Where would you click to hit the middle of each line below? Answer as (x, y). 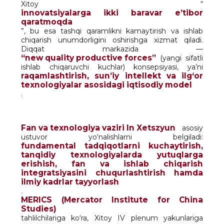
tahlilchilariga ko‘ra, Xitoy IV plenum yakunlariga (112, 218)
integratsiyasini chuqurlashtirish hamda (112, 172)
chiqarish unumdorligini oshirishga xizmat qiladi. (112, 40)
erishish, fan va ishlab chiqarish (112, 163)
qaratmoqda (47, 21)
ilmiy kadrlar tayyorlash (70, 181)
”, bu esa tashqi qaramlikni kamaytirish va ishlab (112, 31)
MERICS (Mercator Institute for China (112, 199)
